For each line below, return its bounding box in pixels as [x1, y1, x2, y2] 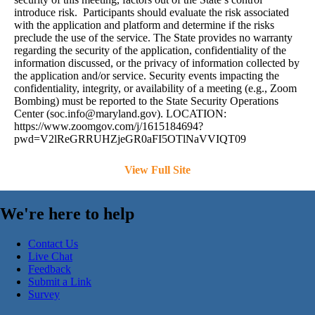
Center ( [14, 108, 50, 120]
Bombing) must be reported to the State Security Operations [14, 95, 278, 108]
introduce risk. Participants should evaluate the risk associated [14, 6, 289, 19]
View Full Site [124, 164, 191, 176]
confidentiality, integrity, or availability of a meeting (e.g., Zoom [14, 82, 297, 95]
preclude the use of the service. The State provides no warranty [14, 32, 292, 44]
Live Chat [28, 250, 72, 263]
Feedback [28, 263, 71, 276]
